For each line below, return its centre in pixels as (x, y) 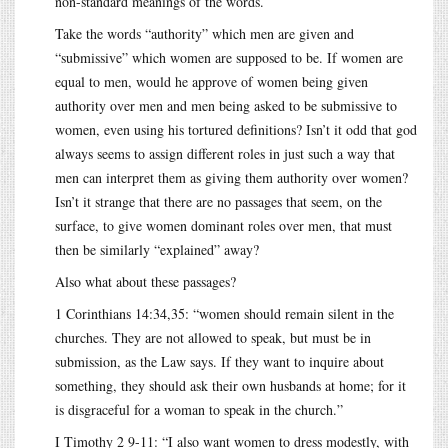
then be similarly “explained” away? (157, 249)
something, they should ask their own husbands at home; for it (230, 385)
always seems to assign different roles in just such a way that (225, 153)
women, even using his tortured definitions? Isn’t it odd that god (236, 129)
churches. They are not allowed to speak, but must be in (213, 337)
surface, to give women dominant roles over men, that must (223, 225)
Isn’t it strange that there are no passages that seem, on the (218, 201)
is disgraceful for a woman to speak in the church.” (199, 409)
